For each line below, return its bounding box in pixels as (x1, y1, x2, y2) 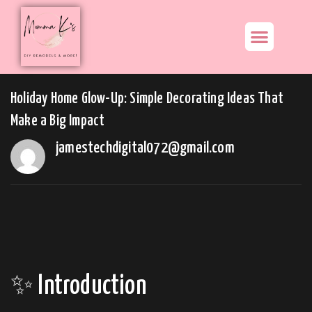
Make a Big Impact (10, 113, 105, 129)
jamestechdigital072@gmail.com (56, 139, 235, 156)
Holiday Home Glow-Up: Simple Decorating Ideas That (10, 91, 284, 107)
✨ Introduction (10, 273, 146, 299)
